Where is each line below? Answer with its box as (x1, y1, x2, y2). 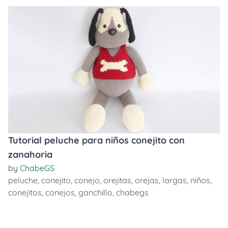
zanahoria (8, 149, 52, 160)
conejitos (8, 187, 42, 197)
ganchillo (78, 187, 112, 197)
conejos (45, 187, 75, 197)
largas (162, 175, 187, 185)
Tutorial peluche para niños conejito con (8, 134, 185, 146)
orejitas (103, 175, 131, 185)
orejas (135, 175, 159, 185)
